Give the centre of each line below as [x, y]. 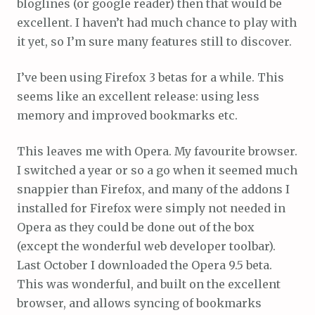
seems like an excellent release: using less [138, 96]
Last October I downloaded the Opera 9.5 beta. [144, 265]
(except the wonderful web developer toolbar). [146, 246]
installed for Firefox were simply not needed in [151, 208]
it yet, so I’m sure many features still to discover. [154, 41]
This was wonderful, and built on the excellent [149, 284]
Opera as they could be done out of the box [136, 227]
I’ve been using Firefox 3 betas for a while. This [150, 77]
